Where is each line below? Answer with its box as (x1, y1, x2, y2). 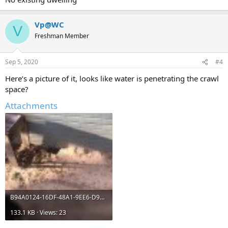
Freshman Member (35, 31, 89, 40)
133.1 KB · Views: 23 (10, 208, 66, 217)
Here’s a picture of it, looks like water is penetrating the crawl (5, 73, 219, 83)
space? (5, 84, 28, 94)
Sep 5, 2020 (5, 58, 38, 66)
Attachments (5, 100, 58, 111)
